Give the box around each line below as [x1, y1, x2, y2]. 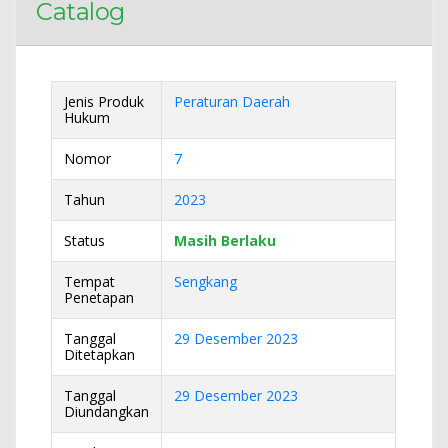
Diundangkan [64, 401, 150, 421]
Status [64, 230, 106, 250]
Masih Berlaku [174, 230, 277, 250]
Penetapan [64, 287, 135, 307]
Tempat [64, 271, 116, 291]
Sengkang [174, 271, 238, 291]
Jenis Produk [64, 91, 145, 111]
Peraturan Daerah [174, 91, 291, 111]
